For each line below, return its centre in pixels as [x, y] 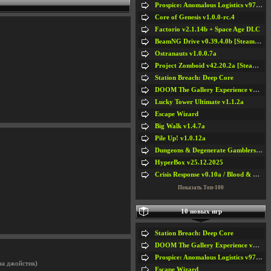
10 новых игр [201, 211]
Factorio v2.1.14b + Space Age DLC [207, 29]
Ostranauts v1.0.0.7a [186, 53]
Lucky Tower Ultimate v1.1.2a [199, 102]
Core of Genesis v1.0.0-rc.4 [195, 17]
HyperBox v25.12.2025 [189, 162]
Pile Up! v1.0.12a [180, 138]
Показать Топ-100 [201, 187]
